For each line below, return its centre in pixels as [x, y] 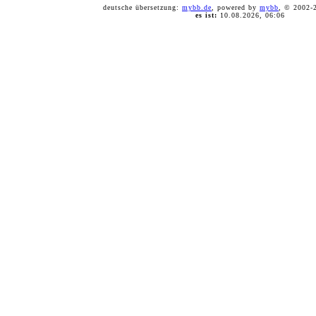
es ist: [206, 15]
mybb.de [197, 7]
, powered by [236, 7]
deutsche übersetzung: [142, 7]
